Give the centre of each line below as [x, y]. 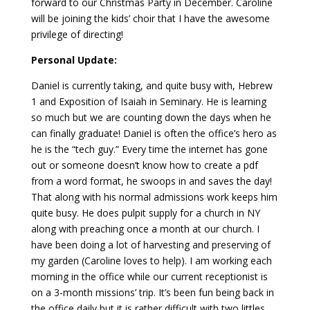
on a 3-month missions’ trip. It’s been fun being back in [152, 292]
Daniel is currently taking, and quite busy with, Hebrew [152, 85]
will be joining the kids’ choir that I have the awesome [150, 18]
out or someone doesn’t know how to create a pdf [144, 165]
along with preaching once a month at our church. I [145, 228]
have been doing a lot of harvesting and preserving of [151, 244]
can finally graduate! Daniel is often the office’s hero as [154, 133]
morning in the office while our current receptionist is [149, 276]
